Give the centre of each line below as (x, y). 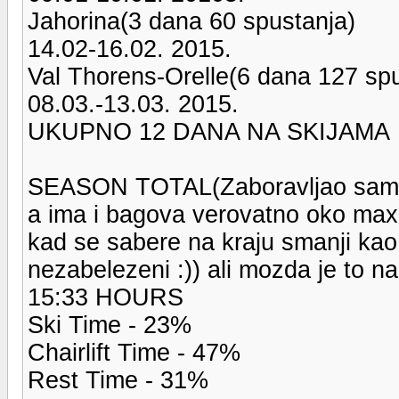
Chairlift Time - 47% (134, 352)
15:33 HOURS (106, 297)
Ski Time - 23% (110, 325)
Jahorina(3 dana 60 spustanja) (191, 21)
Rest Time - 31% (118, 380)
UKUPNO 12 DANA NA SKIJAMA (209, 131)
